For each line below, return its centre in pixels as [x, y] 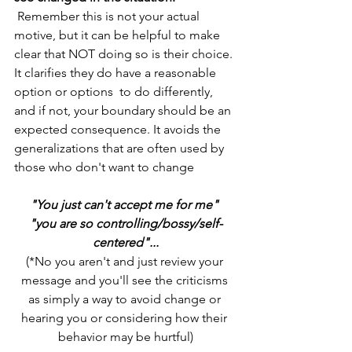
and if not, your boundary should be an [124, 110]
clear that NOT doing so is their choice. [125, 54]
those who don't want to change [106, 167]
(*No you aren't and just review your [126, 261]
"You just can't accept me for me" [126, 205]
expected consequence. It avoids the [119, 129]
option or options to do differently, [115, 92]
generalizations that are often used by [121, 148]
